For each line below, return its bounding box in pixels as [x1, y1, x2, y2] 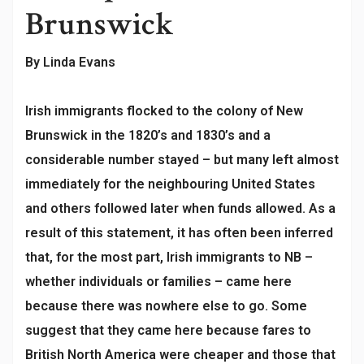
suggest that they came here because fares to [25, 323, 311, 338]
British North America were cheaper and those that [25, 347, 336, 362]
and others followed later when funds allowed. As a [25, 201, 336, 216]
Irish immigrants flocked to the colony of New [25, 103, 303, 119]
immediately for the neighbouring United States [25, 176, 315, 192]
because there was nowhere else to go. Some [25, 298, 307, 314]
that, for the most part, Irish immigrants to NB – [25, 249, 313, 265]
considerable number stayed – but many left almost [25, 152, 339, 167]
